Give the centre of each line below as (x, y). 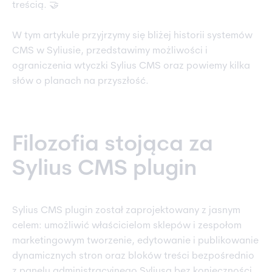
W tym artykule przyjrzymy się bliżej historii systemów (132, 36)
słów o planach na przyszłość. (82, 82)
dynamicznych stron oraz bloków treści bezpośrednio (133, 257)
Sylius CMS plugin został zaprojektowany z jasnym (126, 211)
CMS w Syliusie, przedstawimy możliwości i (110, 51)
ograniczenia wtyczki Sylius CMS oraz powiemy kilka (131, 66)
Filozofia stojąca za (113, 145)
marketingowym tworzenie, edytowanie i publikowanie (135, 241)
